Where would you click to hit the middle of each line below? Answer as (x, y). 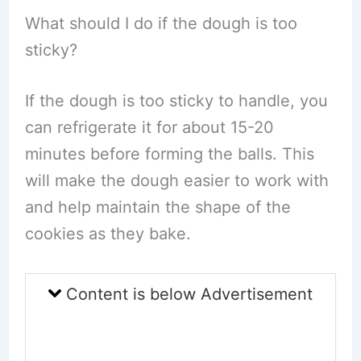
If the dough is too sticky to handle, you (176, 101)
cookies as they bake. (108, 234)
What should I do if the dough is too (161, 23)
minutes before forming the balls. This (169, 154)
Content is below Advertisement (187, 294)
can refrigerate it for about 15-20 (149, 127)
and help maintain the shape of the (158, 207)
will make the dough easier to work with (176, 180)
